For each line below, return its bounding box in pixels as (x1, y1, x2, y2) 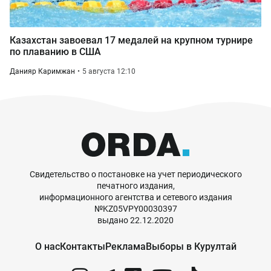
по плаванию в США (10, 46, 101, 57)
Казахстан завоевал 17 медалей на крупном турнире (10, 34, 253, 46)
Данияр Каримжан (10, 67, 75, 76)
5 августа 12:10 (82, 67, 135, 76)
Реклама (105, 241, 146, 252)
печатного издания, (96, 181, 175, 191)
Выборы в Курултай (145, 241, 237, 252)
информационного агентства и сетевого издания (39, 192, 232, 202)
